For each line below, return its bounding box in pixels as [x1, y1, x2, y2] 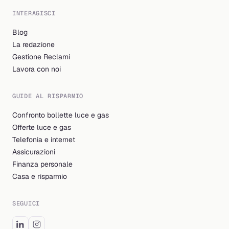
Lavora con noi [12, 64, 61, 74]
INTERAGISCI [12, 9, 56, 17]
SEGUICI [12, 199, 40, 208]
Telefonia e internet [12, 134, 75, 144]
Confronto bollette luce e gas [12, 110, 109, 120]
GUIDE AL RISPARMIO [12, 91, 83, 100]
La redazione [12, 39, 55, 49]
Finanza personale [12, 159, 73, 169]
